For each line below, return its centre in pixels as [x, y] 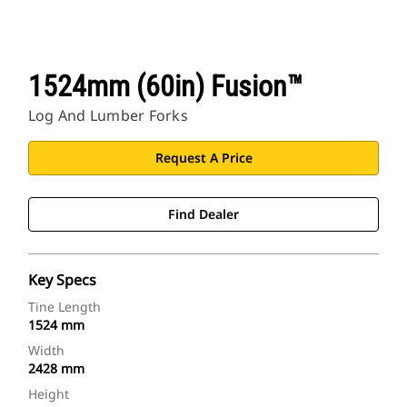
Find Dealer [203, 214]
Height [49, 394]
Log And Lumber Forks [108, 116]
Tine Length [65, 307]
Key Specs [62, 280]
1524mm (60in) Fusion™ [166, 87]
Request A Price [203, 158]
